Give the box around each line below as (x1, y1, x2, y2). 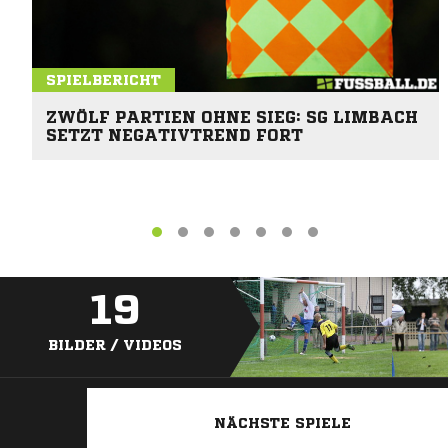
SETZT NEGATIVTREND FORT (46, 126, 303, 143)
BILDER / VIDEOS (48, 338, 182, 353)
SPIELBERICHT (46, 72, 161, 87)
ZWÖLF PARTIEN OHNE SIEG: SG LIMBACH (46, 108, 418, 125)
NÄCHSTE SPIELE (213, 416, 351, 431)
